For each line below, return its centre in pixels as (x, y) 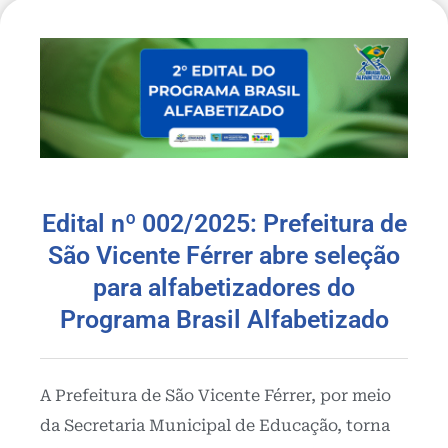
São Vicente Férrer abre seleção (224, 255)
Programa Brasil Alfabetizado (224, 319)
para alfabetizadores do (224, 287)
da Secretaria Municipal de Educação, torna (215, 425)
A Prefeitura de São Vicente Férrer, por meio (215, 395)
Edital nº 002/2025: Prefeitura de (224, 223)
